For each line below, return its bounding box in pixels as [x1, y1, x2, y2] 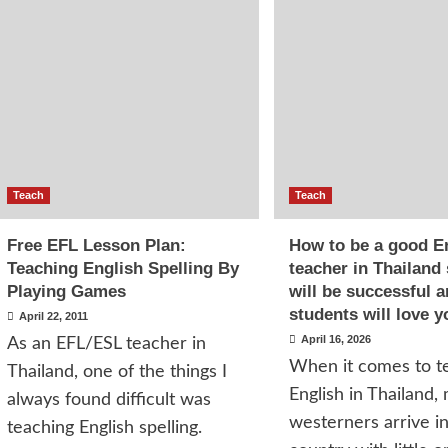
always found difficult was [6, 391, 211, 409]
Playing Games [6, 282, 126, 301]
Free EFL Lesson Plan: [6, 236, 186, 255]
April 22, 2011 [18, 310, 88, 322]
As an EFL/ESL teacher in [6, 335, 206, 353]
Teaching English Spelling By [6, 259, 239, 278]
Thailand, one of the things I [6, 363, 227, 381]
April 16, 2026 [300, 333, 371, 345]
